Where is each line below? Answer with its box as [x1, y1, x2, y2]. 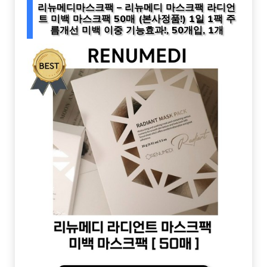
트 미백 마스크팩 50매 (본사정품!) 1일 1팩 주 [38, 13, 235, 25]
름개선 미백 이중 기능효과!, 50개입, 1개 [49, 24, 223, 36]
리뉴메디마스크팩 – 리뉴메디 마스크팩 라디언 [38, 1, 235, 14]
